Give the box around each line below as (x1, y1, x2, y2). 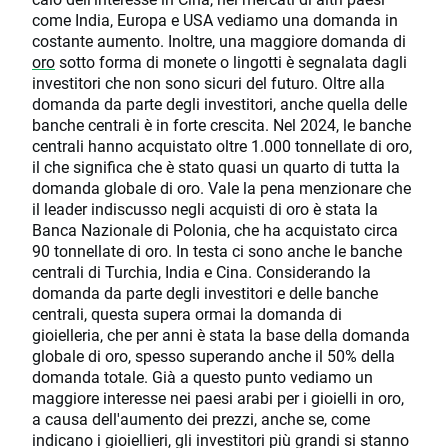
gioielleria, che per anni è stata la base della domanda (32, 324, 410, 346)
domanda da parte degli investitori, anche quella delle (32, 93, 407, 115)
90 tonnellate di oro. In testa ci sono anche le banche (32, 240, 402, 262)
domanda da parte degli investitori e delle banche (32, 282, 378, 304)
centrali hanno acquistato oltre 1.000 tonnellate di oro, (32, 135, 412, 157)
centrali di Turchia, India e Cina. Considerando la (32, 261, 371, 283)
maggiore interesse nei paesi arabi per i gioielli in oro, (32, 387, 404, 409)
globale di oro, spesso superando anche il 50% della (32, 345, 395, 367)
